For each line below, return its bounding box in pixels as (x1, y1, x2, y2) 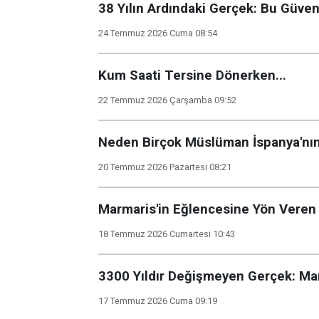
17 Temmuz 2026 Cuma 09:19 (98, 296, 217, 306)
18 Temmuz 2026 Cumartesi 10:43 (98, 229, 235, 239)
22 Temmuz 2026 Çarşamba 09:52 (98, 95, 236, 105)
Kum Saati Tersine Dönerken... (98, 68, 286, 83)
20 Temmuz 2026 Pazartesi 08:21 (98, 162, 231, 172)
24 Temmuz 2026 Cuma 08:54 (98, 28, 217, 38)
